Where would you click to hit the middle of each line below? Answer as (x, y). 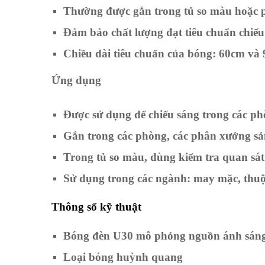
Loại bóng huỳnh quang (123, 257)
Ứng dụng (78, 80)
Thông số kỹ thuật (96, 206)
